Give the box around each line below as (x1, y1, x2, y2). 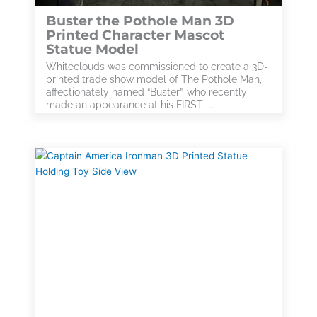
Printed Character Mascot (46, 27, 224, 43)
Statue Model (46, 41, 139, 57)
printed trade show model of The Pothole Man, (46, 74, 262, 85)
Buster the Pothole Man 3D (46, 13, 234, 29)
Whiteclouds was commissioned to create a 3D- (46, 61, 268, 72)
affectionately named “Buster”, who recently (46, 86, 247, 98)
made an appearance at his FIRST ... (46, 99, 212, 110)
